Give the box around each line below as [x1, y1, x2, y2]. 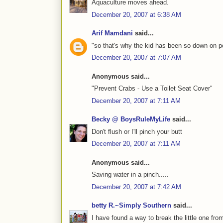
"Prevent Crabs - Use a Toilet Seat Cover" [92, 85, 213, 93]
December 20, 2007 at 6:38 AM [92, 10, 181, 18]
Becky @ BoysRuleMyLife [92, 115, 170, 123]
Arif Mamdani [92, 29, 133, 37]
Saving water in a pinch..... [92, 171, 169, 179]
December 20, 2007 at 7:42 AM [92, 183, 181, 191]
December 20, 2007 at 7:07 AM [92, 54, 181, 62]
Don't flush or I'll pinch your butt [92, 127, 182, 135]
